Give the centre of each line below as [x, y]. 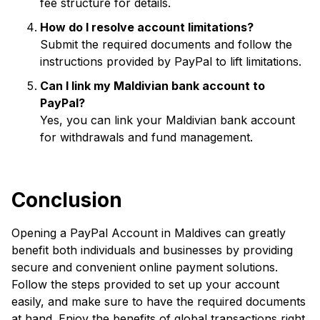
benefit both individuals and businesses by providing [152, 250]
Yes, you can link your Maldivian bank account [167, 120]
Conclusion [67, 200]
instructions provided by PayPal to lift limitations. [171, 61]
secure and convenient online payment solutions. [145, 267]
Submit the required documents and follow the [166, 44]
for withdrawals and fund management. [146, 137]
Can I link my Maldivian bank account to [152, 86]
